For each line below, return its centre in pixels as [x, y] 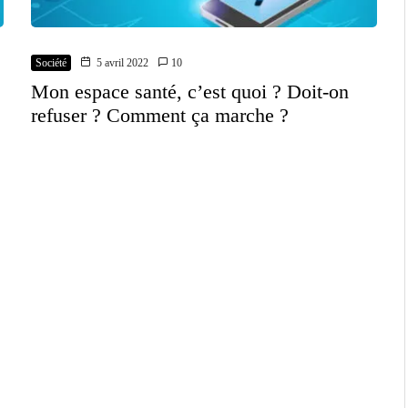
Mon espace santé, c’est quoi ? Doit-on [190, 91]
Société [51, 62]
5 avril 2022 [122, 62]
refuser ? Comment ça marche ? [160, 115]
